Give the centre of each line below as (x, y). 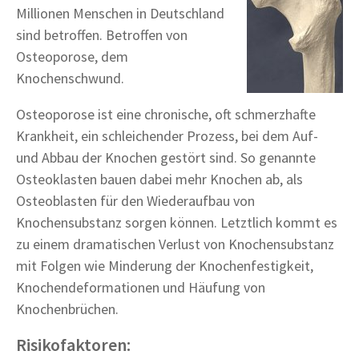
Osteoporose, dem (72, 56)
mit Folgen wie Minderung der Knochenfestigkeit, (165, 265)
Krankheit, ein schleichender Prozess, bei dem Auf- (167, 135)
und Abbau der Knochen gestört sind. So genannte (166, 157)
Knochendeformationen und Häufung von (141, 287)
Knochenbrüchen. (67, 309)
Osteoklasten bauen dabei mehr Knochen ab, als (159, 179)
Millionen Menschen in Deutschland (120, 13)
